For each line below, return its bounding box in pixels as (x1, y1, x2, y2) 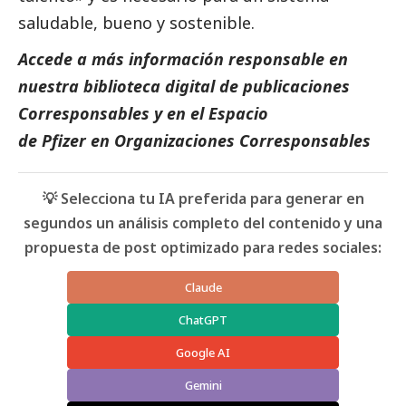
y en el (150, 102, 204, 125)
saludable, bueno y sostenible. (18, 12, 255, 34)
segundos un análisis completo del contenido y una (24, 213, 382, 234)
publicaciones (243, 75, 350, 98)
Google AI (176, 344, 230, 362)
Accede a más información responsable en (18, 48, 348, 71)
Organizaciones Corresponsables (114, 130, 371, 152)
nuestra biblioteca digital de (18, 75, 243, 98)
